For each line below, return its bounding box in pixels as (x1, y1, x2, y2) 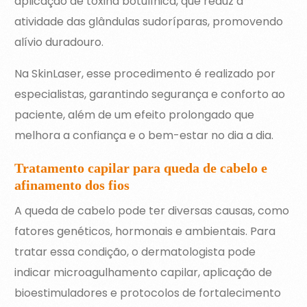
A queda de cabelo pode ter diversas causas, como (14, 203, 290, 219)
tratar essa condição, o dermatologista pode (14, 244, 256, 260)
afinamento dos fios (14, 177, 130, 193)
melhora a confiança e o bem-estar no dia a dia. (14, 127, 274, 144)
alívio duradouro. (14, 34, 104, 51)
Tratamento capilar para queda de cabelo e (14, 160, 268, 176)
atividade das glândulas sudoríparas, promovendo (14, 14, 284, 30)
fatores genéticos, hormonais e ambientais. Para (14, 223, 276, 240)
